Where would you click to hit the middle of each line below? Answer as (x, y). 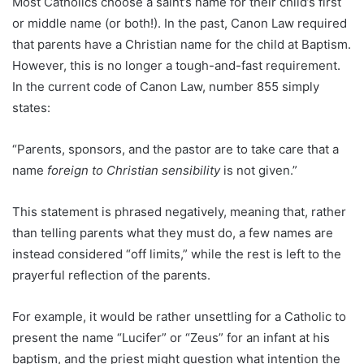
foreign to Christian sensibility (134, 171)
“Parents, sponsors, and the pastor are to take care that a (175, 149)
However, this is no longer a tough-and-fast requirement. (176, 66)
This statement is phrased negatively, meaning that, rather (179, 212)
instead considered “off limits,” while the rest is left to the (177, 254)
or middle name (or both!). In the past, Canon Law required (180, 24)
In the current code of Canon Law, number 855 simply (166, 87)
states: (31, 108)
